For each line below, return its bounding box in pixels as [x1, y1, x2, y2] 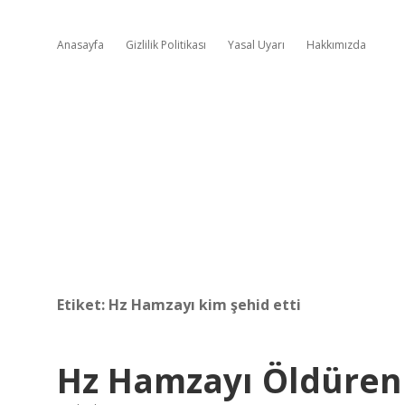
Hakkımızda [306, 37, 366, 52]
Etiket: [57, 295, 108, 315]
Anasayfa [57, 37, 104, 52]
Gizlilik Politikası [126, 37, 206, 52]
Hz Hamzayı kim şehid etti [108, 295, 301, 315]
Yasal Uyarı [228, 37, 285, 52]
